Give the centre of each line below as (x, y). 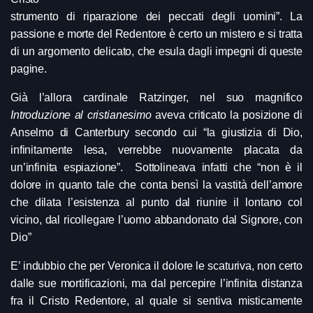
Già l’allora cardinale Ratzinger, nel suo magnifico (156, 97)
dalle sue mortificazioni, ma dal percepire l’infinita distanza (156, 283)
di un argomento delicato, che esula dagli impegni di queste (156, 51)
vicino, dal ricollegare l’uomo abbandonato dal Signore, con (156, 219)
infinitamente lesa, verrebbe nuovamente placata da (156, 150)
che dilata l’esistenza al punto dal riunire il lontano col (156, 202)
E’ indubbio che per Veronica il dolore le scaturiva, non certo (156, 265)
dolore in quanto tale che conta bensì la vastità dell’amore (156, 184)
